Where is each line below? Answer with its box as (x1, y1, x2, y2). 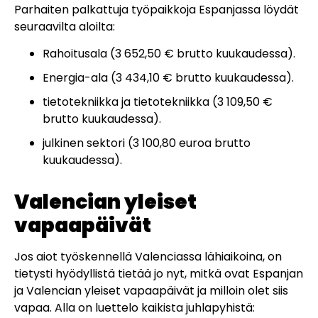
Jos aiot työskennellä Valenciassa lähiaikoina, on (14, 248, 282, 265)
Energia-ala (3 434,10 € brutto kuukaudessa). (43, 70, 294, 87)
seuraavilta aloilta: (14, 18, 115, 35)
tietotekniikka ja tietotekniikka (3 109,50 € (43, 94, 273, 111)
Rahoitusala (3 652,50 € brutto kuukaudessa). (43, 45, 295, 62)
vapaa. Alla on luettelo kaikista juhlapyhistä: (14, 300, 255, 317)
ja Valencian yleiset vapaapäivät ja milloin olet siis (14, 283, 288, 300)
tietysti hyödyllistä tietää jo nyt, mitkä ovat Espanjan (14, 265, 303, 283)
